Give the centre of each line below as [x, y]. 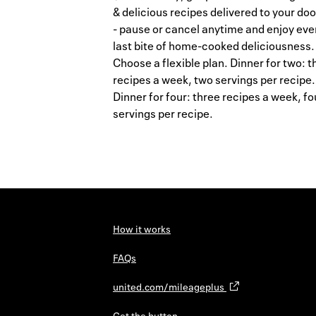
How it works [142, 229]
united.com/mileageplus [170, 287]
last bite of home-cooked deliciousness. [214, 46]
